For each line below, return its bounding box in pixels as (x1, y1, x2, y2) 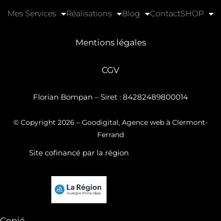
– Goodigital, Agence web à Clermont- (74, 118, 208, 127)
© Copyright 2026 (13, 118, 74, 127)
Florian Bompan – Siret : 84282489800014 (33, 92, 188, 102)
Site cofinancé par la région (29, 148, 129, 158)
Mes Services (7, 9, 56, 19)
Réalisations (66, 9, 112, 19)
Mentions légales (75, 37, 146, 48)
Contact (150, 9, 181, 19)
